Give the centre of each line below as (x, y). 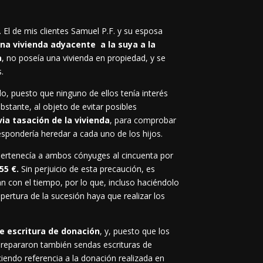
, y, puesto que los (135, 231)
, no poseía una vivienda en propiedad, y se (84, 58)
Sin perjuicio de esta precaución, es (88, 169)
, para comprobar (143, 120)
